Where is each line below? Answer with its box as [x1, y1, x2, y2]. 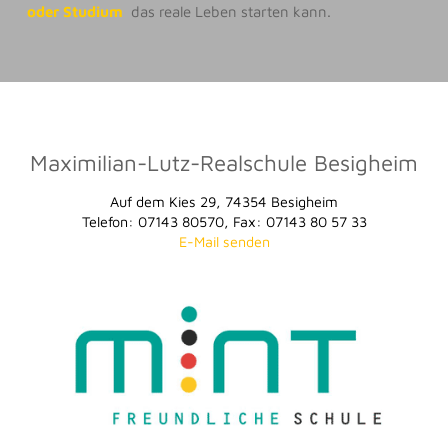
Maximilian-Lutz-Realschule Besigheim [30, 148, 418, 176]
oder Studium [26, 2, 123, 20]
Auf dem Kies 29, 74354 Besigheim [110, 193, 338, 211]
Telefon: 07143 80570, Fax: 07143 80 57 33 [81, 213, 367, 231]
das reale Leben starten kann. [122, 2, 331, 20]
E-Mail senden [178, 233, 270, 251]
